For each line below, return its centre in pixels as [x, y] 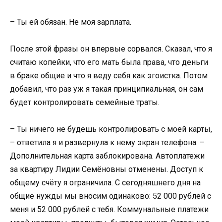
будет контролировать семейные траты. [85, 103]
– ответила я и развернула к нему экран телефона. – [107, 143]
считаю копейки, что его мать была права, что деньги [109, 62]
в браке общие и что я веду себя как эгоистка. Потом [109, 76]
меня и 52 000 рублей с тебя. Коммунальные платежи [109, 210]
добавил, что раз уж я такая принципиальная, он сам [107, 89]
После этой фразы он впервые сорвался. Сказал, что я [111, 49]
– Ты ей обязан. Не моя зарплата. [71, 22]
